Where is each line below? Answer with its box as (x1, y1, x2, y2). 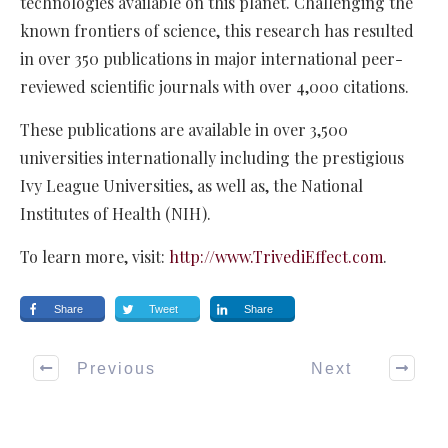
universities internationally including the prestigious (20, 147, 404, 169)
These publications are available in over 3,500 (20, 119, 348, 141)
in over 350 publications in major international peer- (20, 48, 403, 70)
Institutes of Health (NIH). (20, 203, 211, 225)
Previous (77, 359, 156, 377)
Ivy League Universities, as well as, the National (20, 175, 363, 197)
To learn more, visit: (20, 246, 169, 268)
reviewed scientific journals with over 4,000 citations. (20, 76, 409, 98)
